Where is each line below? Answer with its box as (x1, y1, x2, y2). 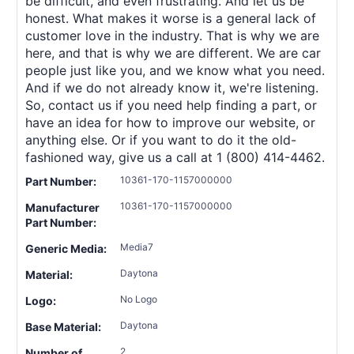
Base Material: (25, 319, 101, 333)
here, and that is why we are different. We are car (25, 44, 321, 61)
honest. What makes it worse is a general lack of (25, 9, 316, 26)
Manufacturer (25, 200, 100, 214)
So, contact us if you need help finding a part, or (25, 96, 317, 113)
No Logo (120, 292, 157, 305)
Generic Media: (25, 241, 107, 255)
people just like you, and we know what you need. (25, 62, 325, 78)
